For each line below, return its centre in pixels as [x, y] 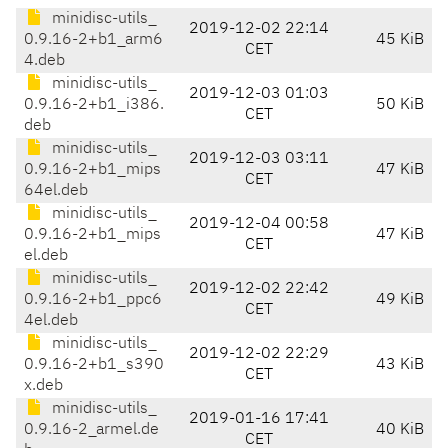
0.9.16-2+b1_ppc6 [93, 300]
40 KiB [400, 430]
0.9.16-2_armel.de [91, 430]
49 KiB [400, 300]
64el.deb [56, 191]
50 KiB [400, 105]
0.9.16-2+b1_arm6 [93, 40]
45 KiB [400, 40]
